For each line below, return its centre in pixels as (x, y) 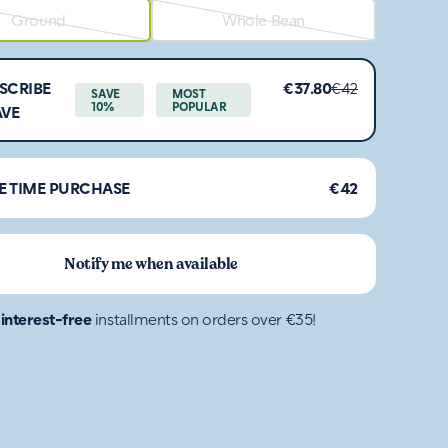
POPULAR (199, 105)
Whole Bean (263, 19)
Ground (38, 19)
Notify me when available (151, 263)
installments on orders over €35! (203, 318)
